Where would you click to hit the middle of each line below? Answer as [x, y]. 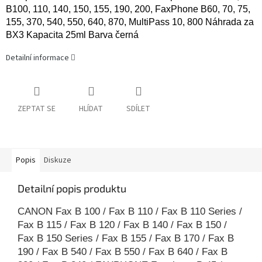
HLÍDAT [91, 109]
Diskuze [58, 161]
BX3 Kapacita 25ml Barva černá [72, 35]
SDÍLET [138, 109]
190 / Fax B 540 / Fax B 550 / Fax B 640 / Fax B [123, 252]
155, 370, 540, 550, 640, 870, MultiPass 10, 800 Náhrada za [130, 22]
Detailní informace [37, 58]
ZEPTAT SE [37, 109]
